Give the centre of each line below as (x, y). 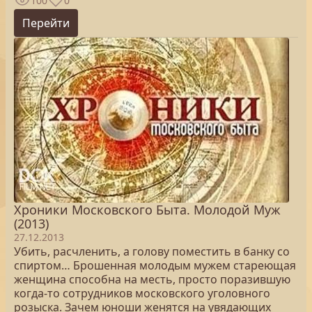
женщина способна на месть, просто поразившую (152, 279)
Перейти (46, 23)
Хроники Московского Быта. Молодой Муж (147, 210)
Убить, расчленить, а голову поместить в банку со (152, 251)
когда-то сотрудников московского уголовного (142, 293)
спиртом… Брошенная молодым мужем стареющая (155, 265)
